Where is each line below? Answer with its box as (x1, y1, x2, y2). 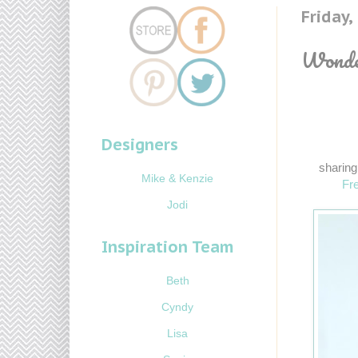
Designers (101, 134, 178, 156)
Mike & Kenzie (141, 172, 213, 185)
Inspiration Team (101, 237, 234, 258)
